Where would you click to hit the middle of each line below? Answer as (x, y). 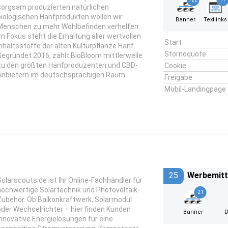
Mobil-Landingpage (195, 89)
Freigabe (178, 77)
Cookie (175, 66)
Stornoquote (185, 54)
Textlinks (215, 20)
